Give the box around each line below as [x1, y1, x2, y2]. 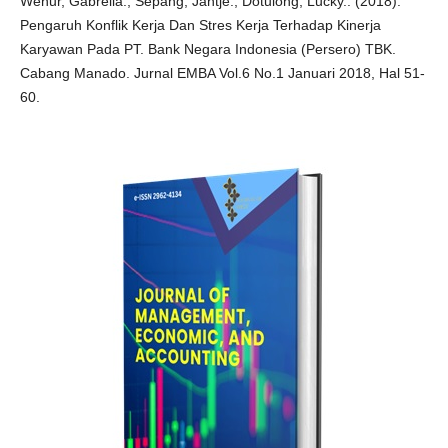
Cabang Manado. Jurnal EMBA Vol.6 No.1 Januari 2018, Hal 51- [19, 64, 425, 81]
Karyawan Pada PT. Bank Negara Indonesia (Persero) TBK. [19, 40, 396, 57]
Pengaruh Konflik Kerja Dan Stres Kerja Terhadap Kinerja [19, 16, 381, 33]
